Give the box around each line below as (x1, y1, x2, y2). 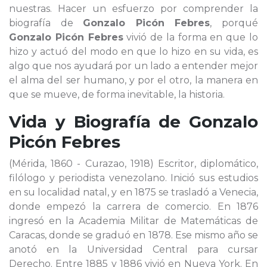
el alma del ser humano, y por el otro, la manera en (9, 74, 258, 86)
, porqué (210, 17, 259, 29)
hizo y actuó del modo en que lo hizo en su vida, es (9, 46, 258, 57)
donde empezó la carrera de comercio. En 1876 (9, 201, 258, 212)
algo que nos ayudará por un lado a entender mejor (9, 60, 258, 72)
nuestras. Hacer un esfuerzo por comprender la (9, 3, 258, 14)
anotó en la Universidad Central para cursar (9, 244, 258, 255)
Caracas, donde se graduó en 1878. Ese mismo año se (9, 229, 258, 241)
